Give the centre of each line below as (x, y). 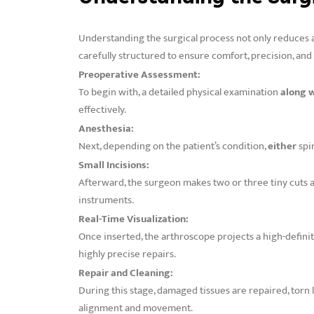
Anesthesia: (106, 128)
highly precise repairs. (127, 254)
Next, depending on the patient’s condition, (173, 146)
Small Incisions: (114, 165)
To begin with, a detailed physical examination (179, 92)
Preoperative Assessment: (139, 74)
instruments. (106, 200)
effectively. (102, 109)
